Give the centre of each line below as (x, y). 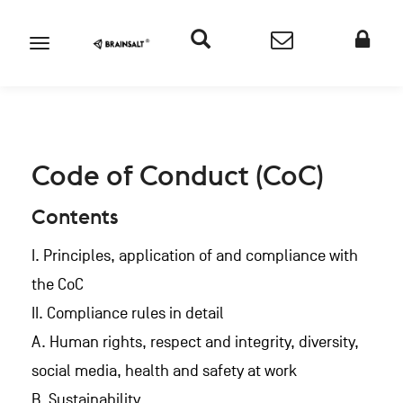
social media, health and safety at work (164, 371)
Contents (75, 216)
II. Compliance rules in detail (128, 313)
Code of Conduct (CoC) (178, 175)
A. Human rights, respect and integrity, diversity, (195, 342)
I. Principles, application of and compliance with (195, 256)
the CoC (58, 285)
